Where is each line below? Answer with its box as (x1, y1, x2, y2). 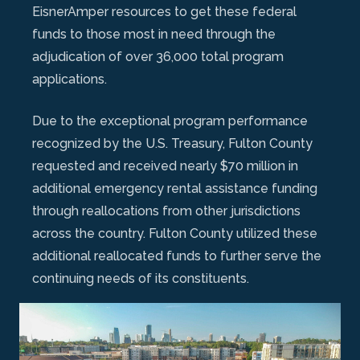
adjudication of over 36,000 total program (32, 48, 284, 64)
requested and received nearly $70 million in (32, 157, 298, 174)
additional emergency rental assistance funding (32, 180, 317, 196)
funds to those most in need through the (32, 26, 276, 42)
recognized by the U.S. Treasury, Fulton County (32, 135, 313, 151)
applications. (32, 71, 107, 87)
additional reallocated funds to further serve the (32, 247, 321, 264)
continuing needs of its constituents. (32, 270, 249, 286)
